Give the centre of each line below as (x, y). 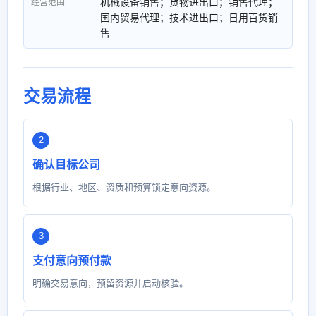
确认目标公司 (66, 165)
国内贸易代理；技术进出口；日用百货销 (189, 18)
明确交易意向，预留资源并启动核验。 (110, 283)
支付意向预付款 (72, 261)
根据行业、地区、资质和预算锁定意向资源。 (124, 187)
